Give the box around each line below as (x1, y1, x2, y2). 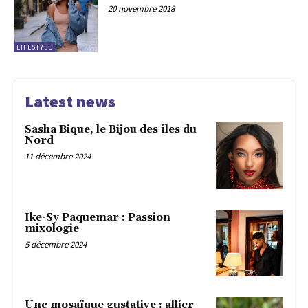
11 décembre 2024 (25, 150, 91, 162)
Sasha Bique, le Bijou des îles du (25, 122, 197, 136)
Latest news (25, 90, 115, 112)
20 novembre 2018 (108, 3, 175, 15)
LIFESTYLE (16, 42, 52, 52)
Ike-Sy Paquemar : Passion (25, 210, 170, 224)
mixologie (25, 221, 79, 235)
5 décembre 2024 (25, 238, 87, 250)
